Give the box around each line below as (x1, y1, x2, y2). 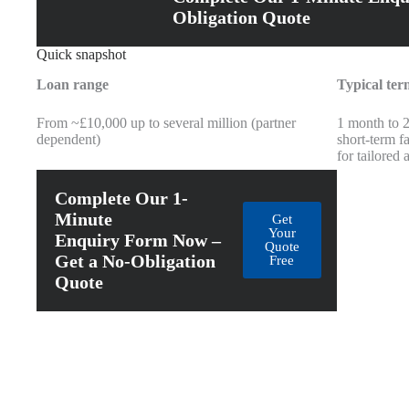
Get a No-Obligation (55, 250, 215, 271)
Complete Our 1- (55, 187, 188, 208)
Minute (55, 208, 112, 229)
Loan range (37, 76, 109, 92)
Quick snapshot (37, 47, 126, 63)
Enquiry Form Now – (55, 229, 221, 250)
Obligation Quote (173, 7, 311, 28)
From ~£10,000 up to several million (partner (37, 114, 296, 131)
